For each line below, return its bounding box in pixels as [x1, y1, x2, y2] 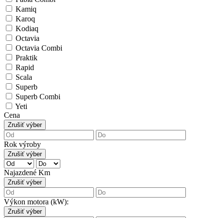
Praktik [14, 54, 37, 62]
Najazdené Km [4, 168, 50, 177]
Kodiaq [14, 24, 38, 33]
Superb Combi [14, 92, 60, 101]
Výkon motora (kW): [4, 198, 69, 206]
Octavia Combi [14, 44, 62, 53]
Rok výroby [4, 140, 41, 149]
